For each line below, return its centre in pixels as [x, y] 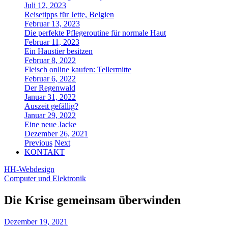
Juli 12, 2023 [45, 5]
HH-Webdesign [29, 169]
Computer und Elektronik [45, 178]
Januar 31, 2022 [50, 97]
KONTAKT [45, 152]
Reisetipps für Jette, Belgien [69, 15]
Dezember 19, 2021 [36, 221]
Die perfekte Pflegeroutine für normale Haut [95, 33]
